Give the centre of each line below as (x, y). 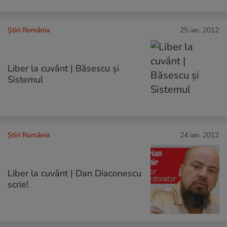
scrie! (18, 185)
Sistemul (25, 79)
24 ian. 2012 (199, 135)
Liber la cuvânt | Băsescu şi (63, 68)
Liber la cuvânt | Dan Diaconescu (74, 174)
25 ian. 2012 (199, 30)
